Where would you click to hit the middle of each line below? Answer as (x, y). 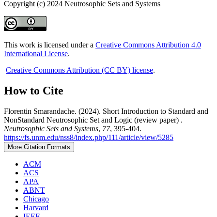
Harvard (36, 208)
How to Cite (34, 91)
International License (36, 54)
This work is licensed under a (50, 45)
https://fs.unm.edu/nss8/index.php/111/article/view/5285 (89, 138)
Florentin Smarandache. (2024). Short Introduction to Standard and (106, 111)
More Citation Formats (39, 147)
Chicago (36, 199)
